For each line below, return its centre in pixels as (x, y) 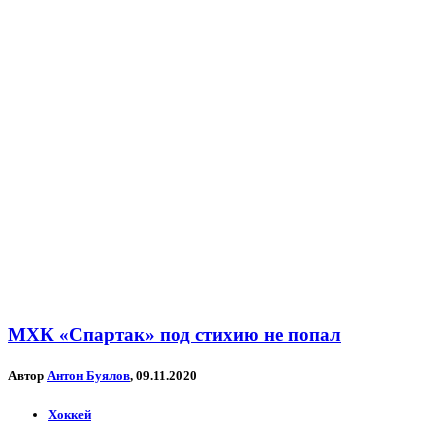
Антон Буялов (88, 376)
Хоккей (69, 414)
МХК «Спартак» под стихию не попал (174, 335)
